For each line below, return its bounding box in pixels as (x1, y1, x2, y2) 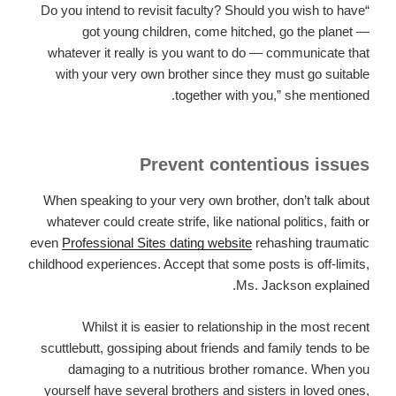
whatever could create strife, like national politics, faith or (47, 214, 369, 230)
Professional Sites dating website (62, 235, 252, 251)
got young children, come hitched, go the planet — (82, 23, 369, 39)
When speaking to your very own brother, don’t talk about (43, 193, 369, 209)
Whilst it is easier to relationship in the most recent (82, 318, 369, 334)
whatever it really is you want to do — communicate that (48, 44, 369, 60)
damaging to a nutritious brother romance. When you (68, 361, 369, 377)
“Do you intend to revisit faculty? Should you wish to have (41, 2, 365, 18)
